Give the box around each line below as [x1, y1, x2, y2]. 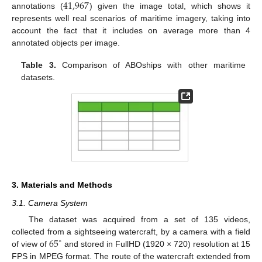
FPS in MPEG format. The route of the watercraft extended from [12, 251, 250, 261]
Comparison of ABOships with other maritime [56, 60, 246, 70]
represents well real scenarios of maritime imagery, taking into [12, 13, 250, 23]
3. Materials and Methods [12, 180, 112, 189]
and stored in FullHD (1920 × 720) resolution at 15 [61, 239, 251, 249]
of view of [12, 239, 50, 249]
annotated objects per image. [12, 37, 120, 47]
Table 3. [21, 60, 56, 70]
